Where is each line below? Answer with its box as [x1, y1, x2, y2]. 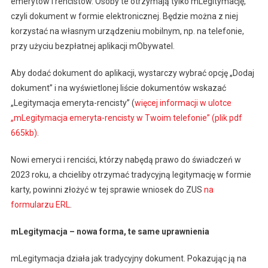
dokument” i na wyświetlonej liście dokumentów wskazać [10, 83, 226, 93]
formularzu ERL [10, 200, 70, 209]
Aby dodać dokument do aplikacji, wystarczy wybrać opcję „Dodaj [10, 68, 254, 78]
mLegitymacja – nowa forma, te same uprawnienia [10, 227, 209, 236]
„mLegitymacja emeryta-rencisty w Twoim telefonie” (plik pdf [10, 113, 242, 123]
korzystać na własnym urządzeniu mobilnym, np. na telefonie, [10, 26, 244, 36]
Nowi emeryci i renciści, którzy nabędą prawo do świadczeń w [10, 155, 241, 165]
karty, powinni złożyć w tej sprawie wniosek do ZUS [10, 185, 204, 194]
